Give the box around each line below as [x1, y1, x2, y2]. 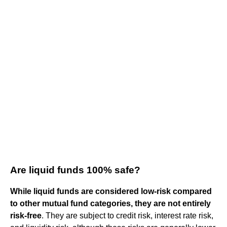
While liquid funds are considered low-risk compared [10, 186, 212, 196]
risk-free [10, 211, 42, 220]
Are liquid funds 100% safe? [10, 164, 140, 175]
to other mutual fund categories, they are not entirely [10, 199, 211, 208]
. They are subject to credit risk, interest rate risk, [42, 211, 213, 220]
